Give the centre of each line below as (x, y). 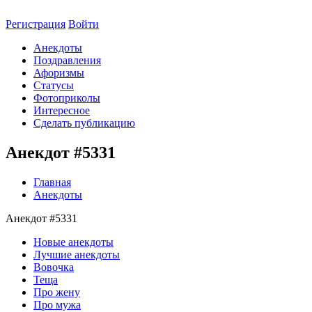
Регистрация (36, 24)
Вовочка (54, 267)
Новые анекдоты (73, 242)
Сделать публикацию (84, 123)
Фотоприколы (67, 98)
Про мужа (57, 304)
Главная (52, 182)
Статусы (54, 85)
